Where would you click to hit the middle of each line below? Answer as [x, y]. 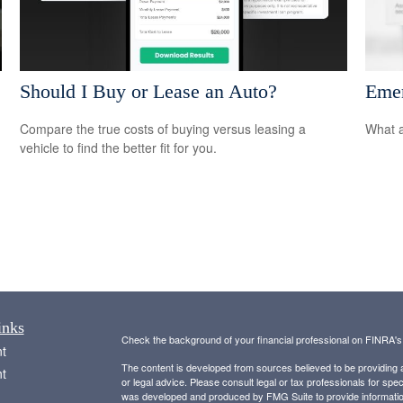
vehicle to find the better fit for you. [119, 148]
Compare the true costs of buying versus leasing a [163, 129]
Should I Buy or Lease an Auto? [149, 91]
